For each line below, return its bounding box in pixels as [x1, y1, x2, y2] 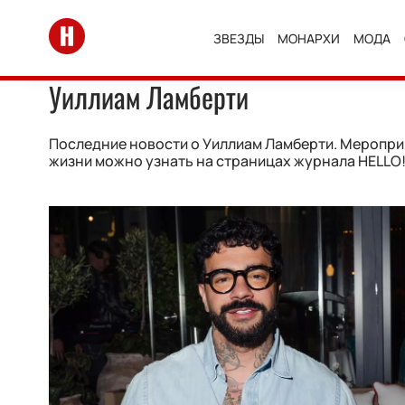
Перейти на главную [48, 16, 191, 36]
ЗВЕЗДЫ [213, 29, 265, 47]
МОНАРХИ [278, 29, 341, 47]
